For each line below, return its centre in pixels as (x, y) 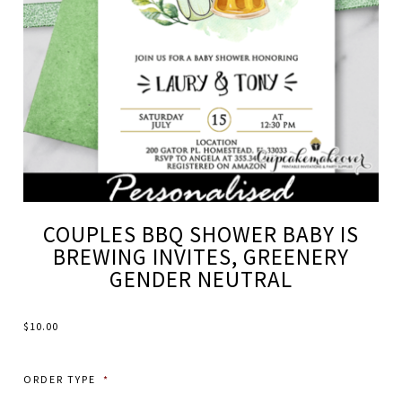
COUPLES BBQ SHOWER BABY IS (201, 234)
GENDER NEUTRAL (201, 279)
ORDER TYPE (60, 379)
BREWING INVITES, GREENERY (201, 257)
